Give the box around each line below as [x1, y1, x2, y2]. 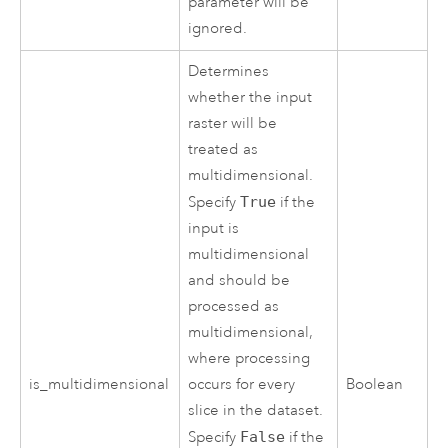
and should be [188, 271, 291, 291]
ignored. [188, 18, 248, 38]
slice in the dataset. [188, 401, 324, 421]
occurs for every [188, 375, 296, 395]
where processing [188, 349, 311, 369]
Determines [188, 62, 270, 82]
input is [188, 219, 240, 239]
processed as [188, 297, 280, 317]
